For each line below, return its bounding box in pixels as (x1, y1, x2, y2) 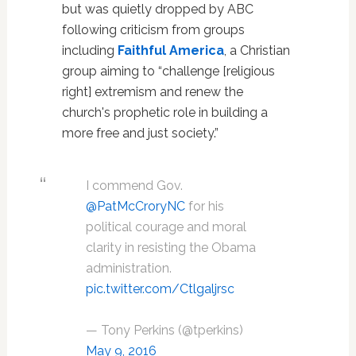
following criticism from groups (61, 21, 245, 37)
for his (184, 198, 224, 214)
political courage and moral (85, 219, 246, 234)
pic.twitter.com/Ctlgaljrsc (85, 281, 234, 296)
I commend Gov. (85, 177, 183, 193)
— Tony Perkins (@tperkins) (85, 322, 243, 338)
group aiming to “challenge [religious (61, 63, 275, 79)
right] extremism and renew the (61, 83, 243, 99)
